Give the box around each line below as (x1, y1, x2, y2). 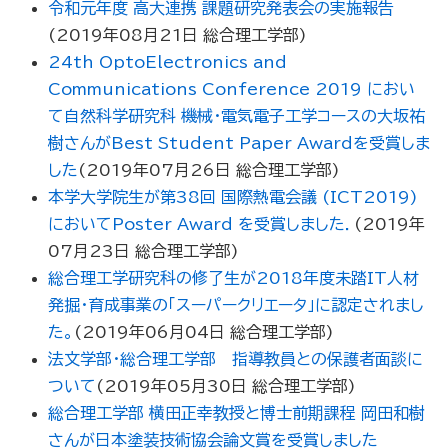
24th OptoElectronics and (47, 54, 287, 71)
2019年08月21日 (55, 27, 198, 44)
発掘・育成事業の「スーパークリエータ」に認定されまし (47, 297, 424, 314)
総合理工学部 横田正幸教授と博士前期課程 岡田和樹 (47, 405, 425, 422)
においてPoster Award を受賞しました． (47, 216, 354, 233)
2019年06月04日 (81, 324, 225, 341)
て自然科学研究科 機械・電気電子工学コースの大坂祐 (47, 108, 425, 125)
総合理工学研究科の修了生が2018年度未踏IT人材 (47, 270, 419, 287)
